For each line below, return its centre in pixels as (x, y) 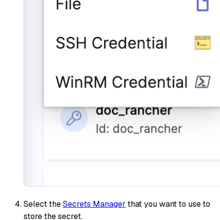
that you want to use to (168, 204)
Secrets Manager (94, 204)
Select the (43, 204)
